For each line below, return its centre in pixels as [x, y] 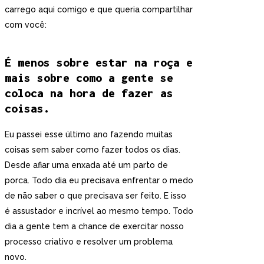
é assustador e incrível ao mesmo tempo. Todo [99, 211]
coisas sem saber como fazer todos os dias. [93, 149]
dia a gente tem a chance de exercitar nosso [94, 226]
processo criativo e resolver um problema [89, 241]
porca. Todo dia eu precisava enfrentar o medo [99, 180]
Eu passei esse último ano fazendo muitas [89, 134]
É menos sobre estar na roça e [99, 63]
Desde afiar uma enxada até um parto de [86, 165]
